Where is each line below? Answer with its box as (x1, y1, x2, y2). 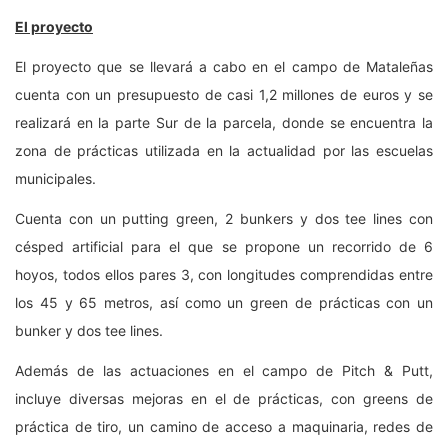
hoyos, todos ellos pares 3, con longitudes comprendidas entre (15, 265, 433, 283)
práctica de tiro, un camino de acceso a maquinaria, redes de (15, 417, 433, 435)
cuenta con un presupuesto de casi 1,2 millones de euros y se (15, 85, 433, 103)
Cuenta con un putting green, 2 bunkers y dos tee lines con (15, 209, 433, 227)
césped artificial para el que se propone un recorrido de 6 (15, 237, 433, 255)
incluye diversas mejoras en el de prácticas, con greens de (15, 389, 433, 407)
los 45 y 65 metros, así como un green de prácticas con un (15, 293, 433, 311)
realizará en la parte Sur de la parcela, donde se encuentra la (15, 113, 433, 131)
